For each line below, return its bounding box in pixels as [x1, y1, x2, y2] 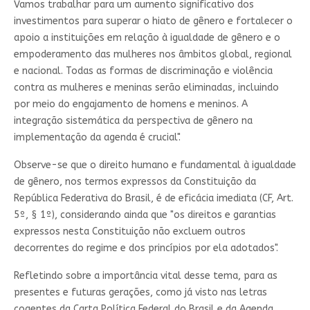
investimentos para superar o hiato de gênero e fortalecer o [13, 15, 293, 27]
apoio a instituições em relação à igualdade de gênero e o [13, 31, 280, 44]
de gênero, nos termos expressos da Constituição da [13, 175, 256, 188]
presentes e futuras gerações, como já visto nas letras [13, 286, 267, 298]
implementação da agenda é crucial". [13, 131, 181, 143]
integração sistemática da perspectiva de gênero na [13, 114, 253, 127]
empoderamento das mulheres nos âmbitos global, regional [13, 48, 292, 60]
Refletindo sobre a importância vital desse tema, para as [13, 269, 277, 282]
